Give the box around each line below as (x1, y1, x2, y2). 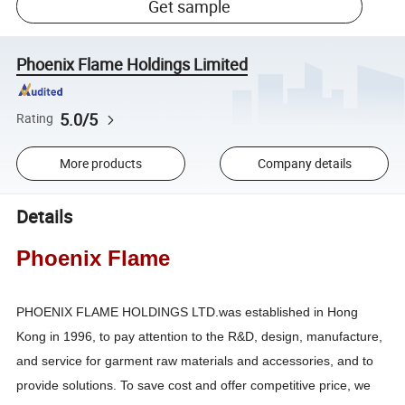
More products (59, 155, 142, 173)
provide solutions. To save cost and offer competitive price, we (16, 377, 372, 392)
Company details (257, 155, 352, 173)
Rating (16, 110, 54, 127)
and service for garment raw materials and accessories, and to (16, 353, 374, 368)
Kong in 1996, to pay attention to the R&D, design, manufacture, (16, 328, 383, 344)
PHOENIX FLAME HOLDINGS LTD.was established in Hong (16, 304, 359, 319)
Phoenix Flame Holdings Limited (16, 52, 249, 75)
